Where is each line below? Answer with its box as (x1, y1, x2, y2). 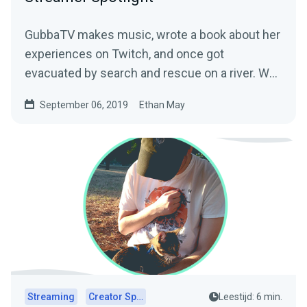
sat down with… (25, 84, 109, 99)
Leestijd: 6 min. (219, 291, 282, 302)
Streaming (27, 291, 75, 302)
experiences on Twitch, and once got (25, 46, 224, 61)
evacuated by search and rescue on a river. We (25, 65, 276, 80)
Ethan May (139, 99, 185, 110)
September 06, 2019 (40, 99, 128, 110)
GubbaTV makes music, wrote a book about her (25, 27, 280, 42)
